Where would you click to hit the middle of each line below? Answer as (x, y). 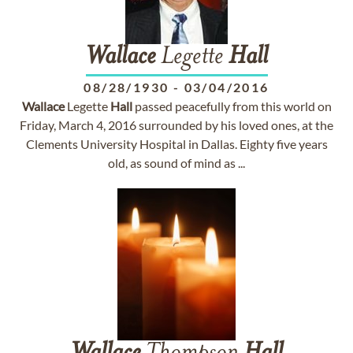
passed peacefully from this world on (232, 106)
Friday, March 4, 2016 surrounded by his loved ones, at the (176, 125)
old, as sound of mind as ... (176, 163)
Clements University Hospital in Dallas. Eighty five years (176, 144)
